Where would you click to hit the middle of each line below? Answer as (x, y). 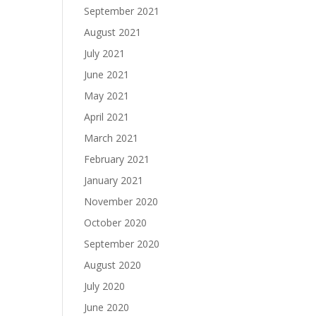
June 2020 (107, 307)
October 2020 (116, 223)
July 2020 (105, 286)
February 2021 (117, 159)
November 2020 (121, 201)
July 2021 (105, 53)
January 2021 (114, 180)
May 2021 (107, 96)
